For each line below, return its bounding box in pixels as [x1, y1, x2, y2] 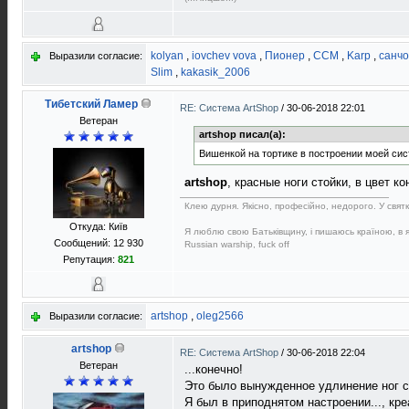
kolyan [151, 49, 184, 62]
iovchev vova [192, 49, 257, 62]
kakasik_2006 [181, 66, 250, 79]
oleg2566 [196, 309, 244, 322]
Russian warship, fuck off [184, 238, 289, 249]
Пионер [265, 49, 305, 62]
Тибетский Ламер [45, 98, 138, 110]
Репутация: [62, 254, 118, 265]
